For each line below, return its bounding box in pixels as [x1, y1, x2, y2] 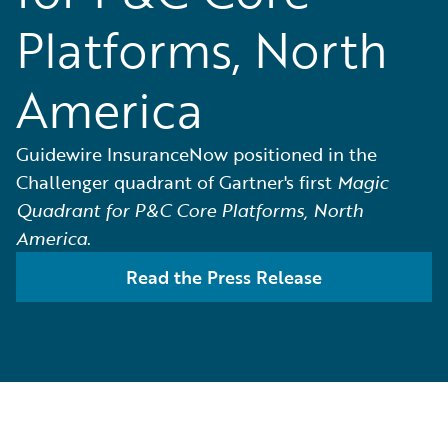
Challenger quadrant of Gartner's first [16, 169, 337, 195]
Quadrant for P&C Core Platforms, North [16, 197, 363, 223]
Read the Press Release [126, 264, 322, 290]
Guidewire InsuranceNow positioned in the [16, 141, 377, 167]
